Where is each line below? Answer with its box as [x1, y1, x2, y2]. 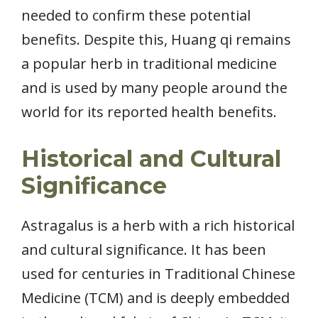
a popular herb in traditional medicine [21, 54, 277, 74]
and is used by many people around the [21, 78, 287, 98]
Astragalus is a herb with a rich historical [21, 216, 295, 236]
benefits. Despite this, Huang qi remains [21, 30, 291, 50]
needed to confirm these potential [21, 6, 251, 26]
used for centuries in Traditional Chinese [21, 264, 295, 284]
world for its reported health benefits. [21, 102, 277, 122]
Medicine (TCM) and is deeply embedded [21, 288, 290, 308]
